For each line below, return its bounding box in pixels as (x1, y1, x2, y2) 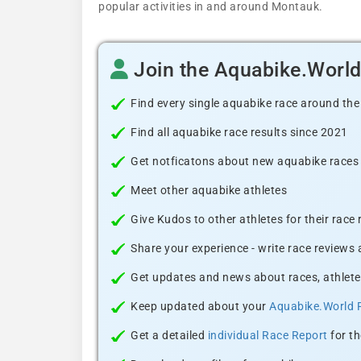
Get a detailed (131, 329, 208, 342)
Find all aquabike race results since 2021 (131, 126, 348, 139)
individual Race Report (207, 329, 328, 342)
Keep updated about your (131, 300, 269, 313)
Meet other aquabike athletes (131, 184, 287, 197)
